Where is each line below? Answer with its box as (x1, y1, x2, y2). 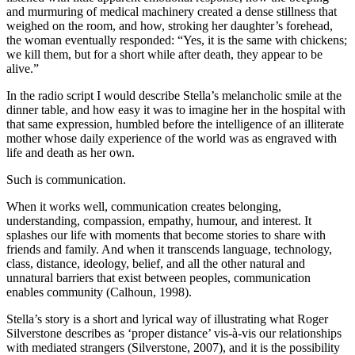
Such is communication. (6, 173, 126, 187)
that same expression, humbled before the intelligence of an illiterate (6, 117, 344, 132)
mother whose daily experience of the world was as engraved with (6, 132, 337, 146)
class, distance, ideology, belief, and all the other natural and (6, 257, 305, 271)
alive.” (6, 62, 39, 76)
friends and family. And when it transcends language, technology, (6, 242, 332, 257)
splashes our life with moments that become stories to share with (6, 228, 326, 242)
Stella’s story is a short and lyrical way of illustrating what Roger (6, 312, 328, 326)
